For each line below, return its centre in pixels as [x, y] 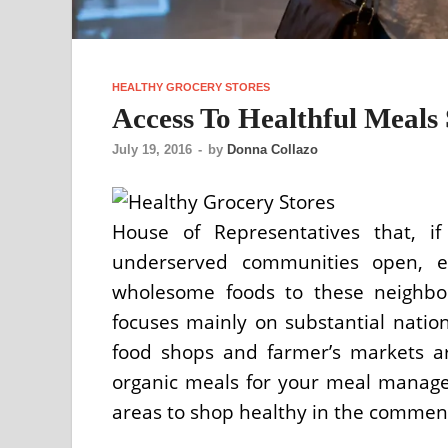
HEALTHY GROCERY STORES [191, 86]
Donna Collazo [272, 150]
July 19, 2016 [152, 150]
